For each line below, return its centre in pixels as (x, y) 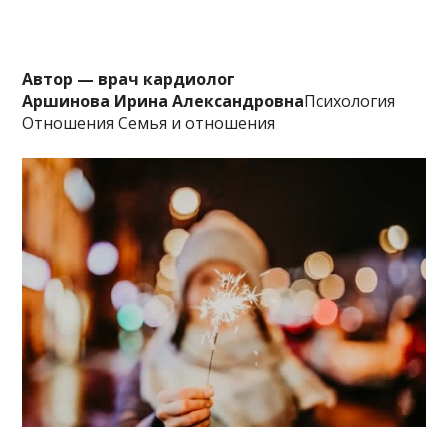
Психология (350, 100)
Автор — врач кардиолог (129, 78)
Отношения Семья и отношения (149, 122)
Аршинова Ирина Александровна (163, 100)
